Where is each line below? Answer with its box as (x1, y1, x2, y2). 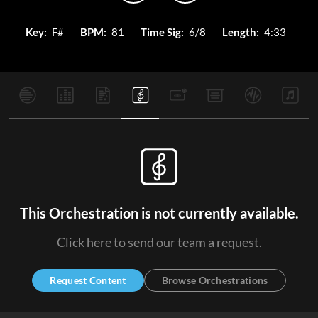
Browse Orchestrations (161, 274, 268, 286)
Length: (221, 26, 259, 38)
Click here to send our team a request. (56, 234, 262, 250)
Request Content (50, 274, 126, 286)
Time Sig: (140, 26, 184, 38)
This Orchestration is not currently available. (19, 204, 299, 221)
